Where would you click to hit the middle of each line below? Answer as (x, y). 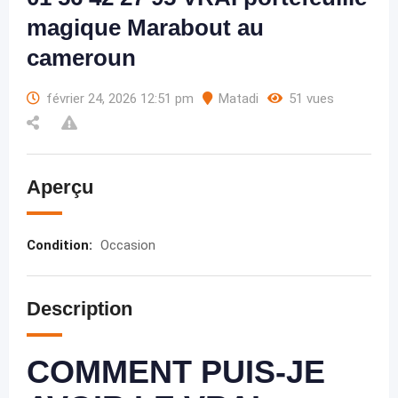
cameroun (81, 58)
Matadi (239, 99)
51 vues (311, 99)
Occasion (128, 245)
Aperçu (60, 187)
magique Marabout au (145, 28)
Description (80, 309)
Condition (58, 245)
